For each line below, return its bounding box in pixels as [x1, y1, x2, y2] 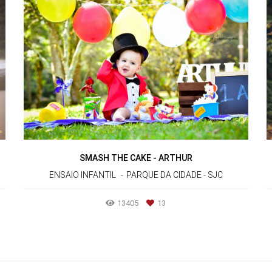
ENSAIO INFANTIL [49, 170, 116, 180]
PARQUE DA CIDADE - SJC [126, 170, 223, 180]
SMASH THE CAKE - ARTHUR [79, 153, 192, 163]
